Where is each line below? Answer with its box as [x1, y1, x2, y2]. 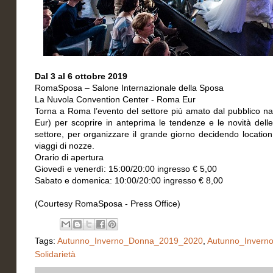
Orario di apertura [35, 152, 104, 162]
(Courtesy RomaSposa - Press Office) [35, 199, 180, 208]
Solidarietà [35, 249, 76, 259]
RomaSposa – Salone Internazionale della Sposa [35, 83, 224, 93]
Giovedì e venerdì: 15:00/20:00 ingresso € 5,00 [35, 164, 217, 174]
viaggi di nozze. [35, 141, 94, 151]
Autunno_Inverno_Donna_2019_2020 [57, 236, 203, 246]
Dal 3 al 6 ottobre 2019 [35, 71, 127, 81]
